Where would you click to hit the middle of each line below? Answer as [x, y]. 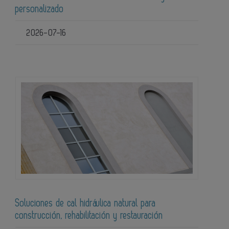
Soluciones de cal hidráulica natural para [86, 204]
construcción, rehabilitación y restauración [89, 216]
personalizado [40, 9]
